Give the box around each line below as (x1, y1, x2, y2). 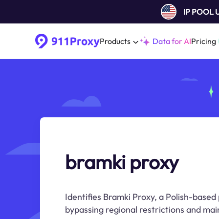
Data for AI (153, 36, 191, 46)
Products (100, 36, 131, 46)
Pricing (191, 36, 216, 46)
